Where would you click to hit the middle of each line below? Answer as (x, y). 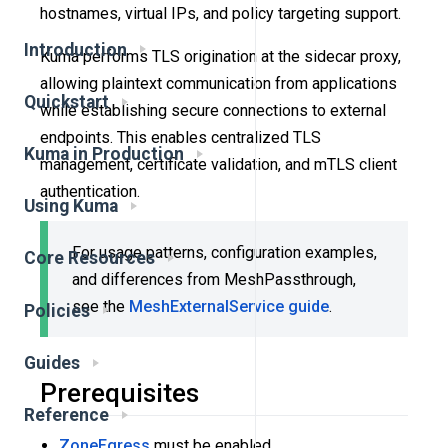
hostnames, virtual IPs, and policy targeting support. (220, 14)
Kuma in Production (104, 153)
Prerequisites (119, 393)
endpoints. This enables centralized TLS (180, 138)
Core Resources (89, 258)
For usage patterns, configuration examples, (224, 252)
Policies (57, 310)
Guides (52, 362)
